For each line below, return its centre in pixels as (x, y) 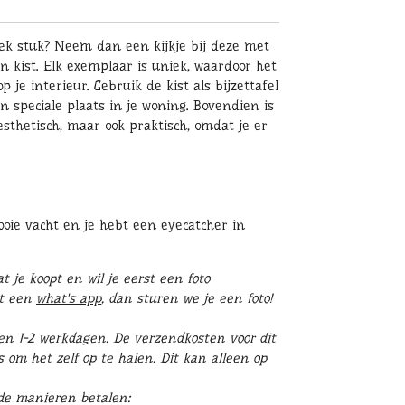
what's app (69, 299)
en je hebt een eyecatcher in (152, 226)
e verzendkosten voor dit (199, 339)
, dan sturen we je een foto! (187, 299)
